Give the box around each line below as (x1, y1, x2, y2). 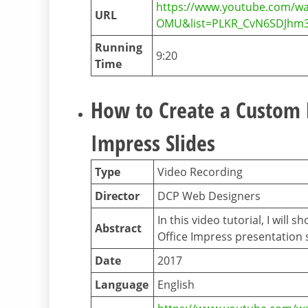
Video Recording (157, 164, 243, 180)
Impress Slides (91, 128, 215, 158)
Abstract (95, 221, 142, 236)
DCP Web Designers (157, 188, 261, 204)
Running (95, 40, 142, 56)
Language (95, 277, 148, 293)
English (157, 277, 195, 293)
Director (95, 188, 140, 204)
